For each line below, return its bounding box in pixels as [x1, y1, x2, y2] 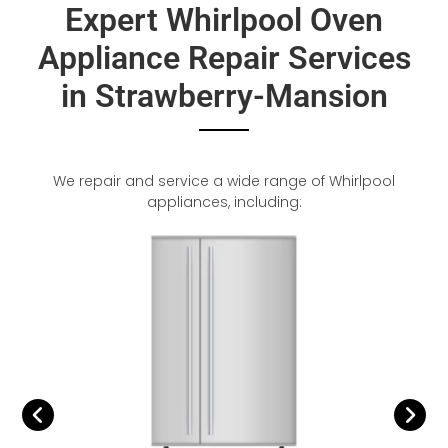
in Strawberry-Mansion [60, 77, 388, 115]
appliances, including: [146, 192, 302, 212]
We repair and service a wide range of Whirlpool [53, 171, 395, 191]
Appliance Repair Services [37, 39, 411, 77]
